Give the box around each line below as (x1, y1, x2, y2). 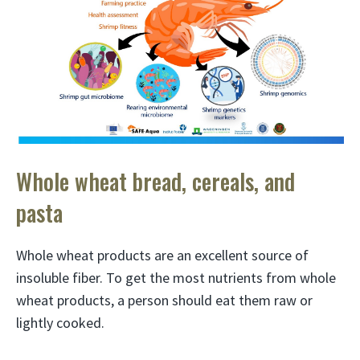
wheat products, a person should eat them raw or (16, 290, 313, 309)
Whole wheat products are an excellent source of (16, 245, 309, 264)
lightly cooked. (16, 313, 104, 332)
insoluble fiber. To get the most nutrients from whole (16, 268, 336, 287)
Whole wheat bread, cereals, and (16, 164, 295, 198)
